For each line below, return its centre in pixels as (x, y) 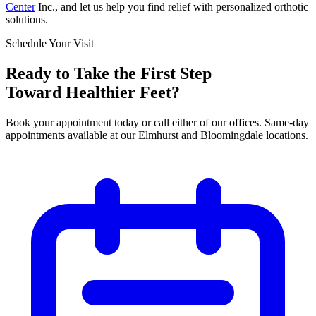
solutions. (27, 20)
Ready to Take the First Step (109, 73)
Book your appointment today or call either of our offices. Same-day (157, 122)
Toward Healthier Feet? (93, 92)
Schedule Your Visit (50, 44)
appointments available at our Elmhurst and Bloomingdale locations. (157, 135)
